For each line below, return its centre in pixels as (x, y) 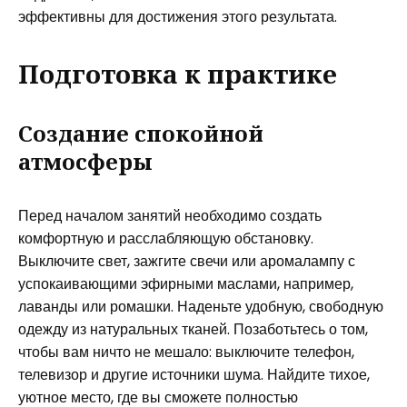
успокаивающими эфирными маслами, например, (186, 284)
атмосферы (85, 161)
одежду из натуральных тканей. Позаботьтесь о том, (193, 329)
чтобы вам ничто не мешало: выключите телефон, (186, 352)
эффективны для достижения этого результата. (178, 17)
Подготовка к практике (178, 74)
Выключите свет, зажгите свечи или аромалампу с (187, 261)
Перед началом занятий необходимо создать (170, 216)
